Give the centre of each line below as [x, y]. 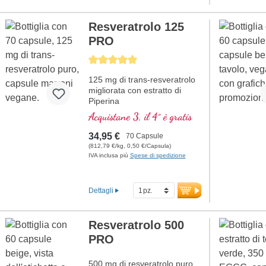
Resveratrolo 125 [136, 27]
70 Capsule [144, 136]
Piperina [104, 101]
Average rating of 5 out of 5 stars [144, 59]
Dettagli [101, 190]
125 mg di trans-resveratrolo [142, 80]
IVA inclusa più [109, 156]
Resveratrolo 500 [136, 225]
